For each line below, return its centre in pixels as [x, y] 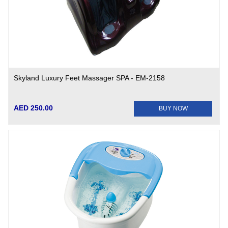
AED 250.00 [34, 108]
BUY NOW [173, 108]
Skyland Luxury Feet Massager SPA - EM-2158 [90, 78]
